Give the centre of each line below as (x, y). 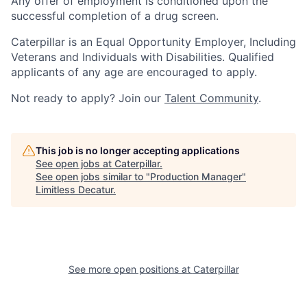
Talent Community (211, 98)
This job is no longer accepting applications (138, 150)
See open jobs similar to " (93, 176)
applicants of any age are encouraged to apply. (134, 72)
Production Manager (196, 176)
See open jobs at (75, 163)
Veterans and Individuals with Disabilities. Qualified (143, 57)
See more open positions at (131, 269)
